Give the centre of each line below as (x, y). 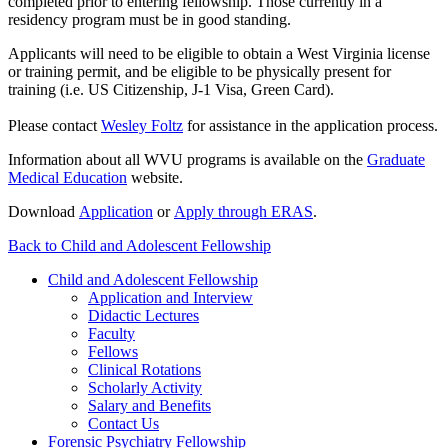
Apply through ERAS (243, 212)
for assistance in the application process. (310, 126)
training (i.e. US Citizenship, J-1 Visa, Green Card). (171, 90)
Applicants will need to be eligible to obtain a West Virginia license (219, 54)
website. (155, 178)
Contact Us (123, 424)
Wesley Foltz (142, 126)
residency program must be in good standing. (149, 20)
